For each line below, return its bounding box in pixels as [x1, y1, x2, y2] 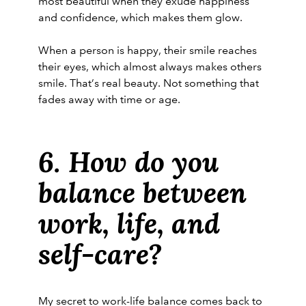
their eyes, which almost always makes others [38, 60, 262, 74]
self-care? [38, 235, 169, 273]
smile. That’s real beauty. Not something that [38, 76, 259, 90]
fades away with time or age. [38, 93, 180, 107]
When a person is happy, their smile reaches [38, 44, 257, 57]
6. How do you [38, 143, 219, 180]
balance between [38, 173, 247, 211]
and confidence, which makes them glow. [38, 11, 245, 25]
